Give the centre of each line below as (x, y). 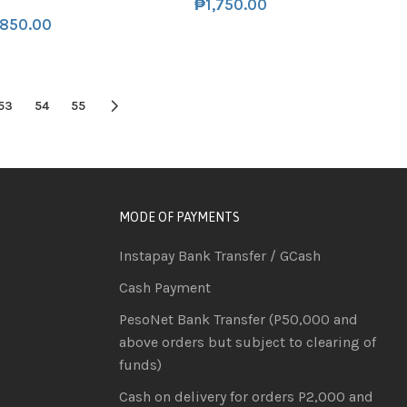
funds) (140, 364)
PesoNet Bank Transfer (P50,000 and (238, 319)
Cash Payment (164, 287)
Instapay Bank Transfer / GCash (219, 255)
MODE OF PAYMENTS (179, 217)
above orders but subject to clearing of (247, 342)
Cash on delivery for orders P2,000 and (246, 396)
